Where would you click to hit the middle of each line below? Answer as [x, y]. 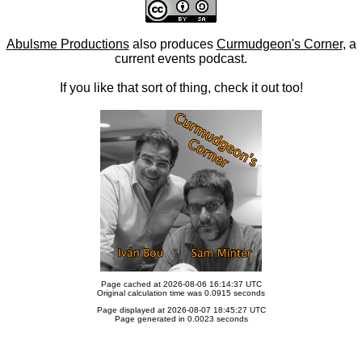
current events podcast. [181, 59]
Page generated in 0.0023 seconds [181, 319]
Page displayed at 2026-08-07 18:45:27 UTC [181, 310]
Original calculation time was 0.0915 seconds [181, 293]
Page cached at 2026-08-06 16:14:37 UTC [181, 284]
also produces [173, 44]
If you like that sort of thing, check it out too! [181, 88]
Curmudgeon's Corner [279, 44]
